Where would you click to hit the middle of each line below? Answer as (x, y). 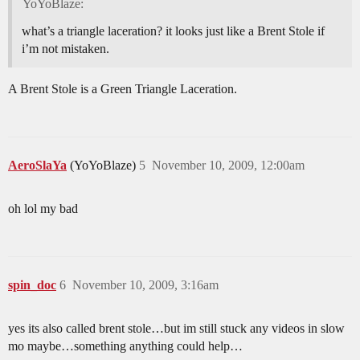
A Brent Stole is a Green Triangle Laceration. (123, 89)
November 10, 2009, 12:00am (228, 166)
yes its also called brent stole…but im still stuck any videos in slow (176, 329)
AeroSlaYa (37, 166)
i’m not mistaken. (65, 49)
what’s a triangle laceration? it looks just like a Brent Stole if (173, 31)
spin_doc (32, 285)
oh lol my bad (43, 209)
